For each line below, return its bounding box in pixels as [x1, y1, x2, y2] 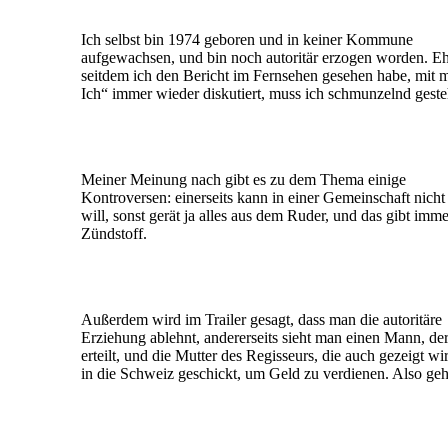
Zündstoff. [81, 225, 147, 242]
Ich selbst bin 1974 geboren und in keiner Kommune [81, 31, 413, 48]
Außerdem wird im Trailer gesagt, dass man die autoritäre [81, 311, 442, 328]
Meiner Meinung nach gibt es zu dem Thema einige [81, 171, 406, 188]
